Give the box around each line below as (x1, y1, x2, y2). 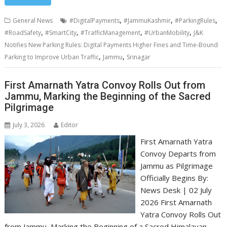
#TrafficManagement (81, 28, 141, 37)
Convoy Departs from (140, 148, 216, 159)
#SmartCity (45, 28, 77, 37)
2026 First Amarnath (140, 197, 212, 207)
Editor (61, 120, 79, 129)
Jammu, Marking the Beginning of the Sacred (5, 90, 211, 102)
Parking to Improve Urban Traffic (5, 53, 99, 61)
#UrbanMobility (144, 28, 190, 37)
